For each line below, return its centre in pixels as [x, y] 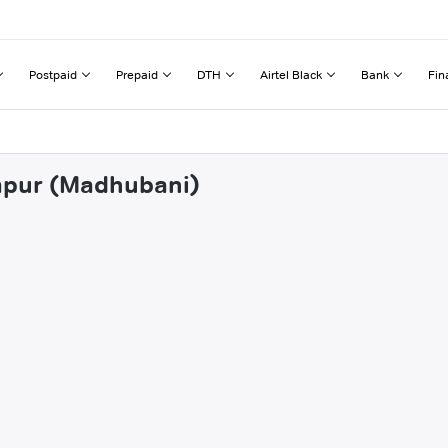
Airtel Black [291, 74]
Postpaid [53, 74]
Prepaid [137, 74]
